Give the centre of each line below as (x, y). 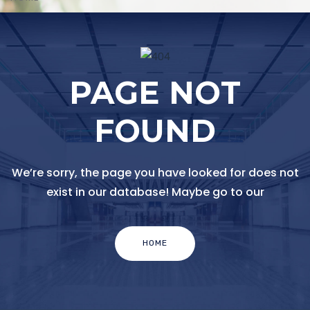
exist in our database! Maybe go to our (155, 192)
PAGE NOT (155, 92)
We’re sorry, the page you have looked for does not (155, 173)
